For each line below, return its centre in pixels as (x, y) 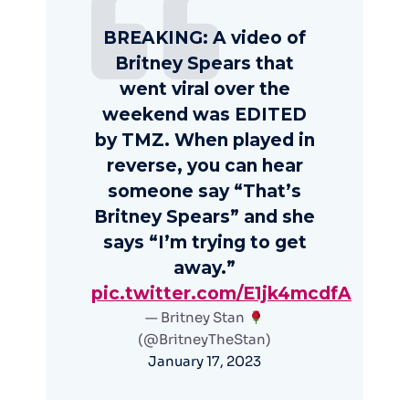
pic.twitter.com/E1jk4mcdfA (221, 294)
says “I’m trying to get (204, 243)
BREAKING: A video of (204, 38)
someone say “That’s (204, 192)
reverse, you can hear (204, 166)
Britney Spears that (204, 64)
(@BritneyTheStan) (204, 340)
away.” (204, 268)
